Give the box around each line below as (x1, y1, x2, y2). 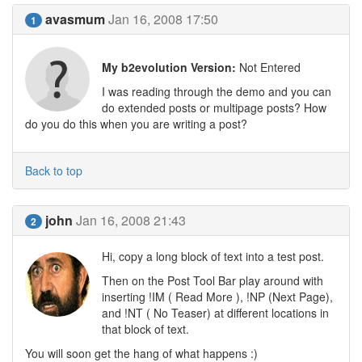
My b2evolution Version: (102, 59, 236, 75)
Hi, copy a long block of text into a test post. (102, 248, 324, 264)
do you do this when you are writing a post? (25, 116, 247, 132)
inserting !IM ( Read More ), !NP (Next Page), (102, 288, 333, 305)
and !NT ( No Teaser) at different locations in (102, 305, 329, 321)
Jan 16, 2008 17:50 (108, 10, 218, 28)
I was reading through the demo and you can (102, 83, 331, 99)
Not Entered (236, 59, 301, 75)
